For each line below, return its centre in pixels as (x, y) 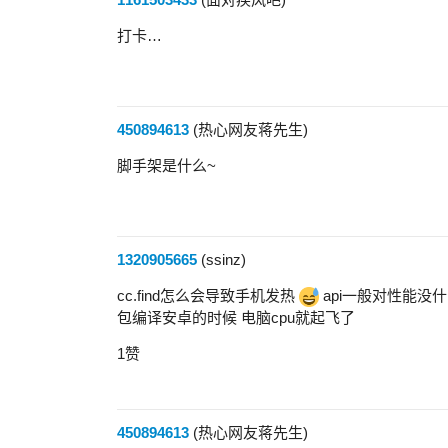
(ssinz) (221, 260)
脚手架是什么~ (166, 166)
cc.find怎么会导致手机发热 (208, 296)
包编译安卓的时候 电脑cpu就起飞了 (236, 318)
